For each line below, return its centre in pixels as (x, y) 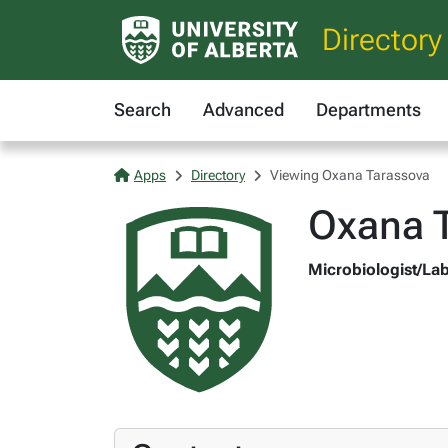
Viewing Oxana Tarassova (350, 175)
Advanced (243, 109)
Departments (368, 109)
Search (142, 109)
